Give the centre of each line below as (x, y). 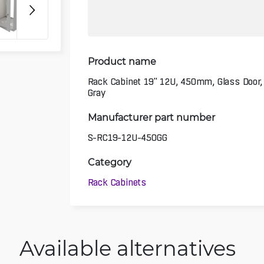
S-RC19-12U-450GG (127, 138)
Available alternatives (127, 247)
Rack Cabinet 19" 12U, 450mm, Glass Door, (175, 82)
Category (109, 161)
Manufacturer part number (151, 117)
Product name (122, 61)
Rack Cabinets (117, 182)
